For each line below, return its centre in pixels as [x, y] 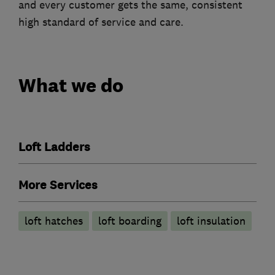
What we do [71, 85]
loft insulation [211, 221]
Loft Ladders [54, 147]
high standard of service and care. [101, 22]
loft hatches [54, 221]
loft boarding [130, 221]
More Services [58, 185]
